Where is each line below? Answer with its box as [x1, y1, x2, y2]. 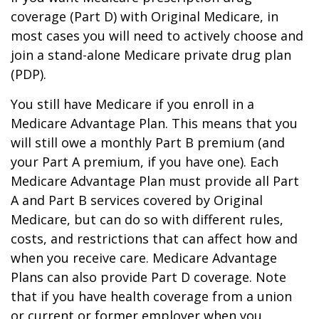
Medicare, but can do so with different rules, [11, 211, 283, 228]
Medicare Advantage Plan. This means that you [11, 115, 298, 132]
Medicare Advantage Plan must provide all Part [11, 172, 299, 189]
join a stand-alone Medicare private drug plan [11, 46, 291, 63]
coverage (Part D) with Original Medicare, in [11, 8, 278, 25]
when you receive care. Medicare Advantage [11, 249, 277, 266]
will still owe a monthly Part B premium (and [11, 134, 285, 151]
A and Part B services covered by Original [11, 192, 263, 209]
